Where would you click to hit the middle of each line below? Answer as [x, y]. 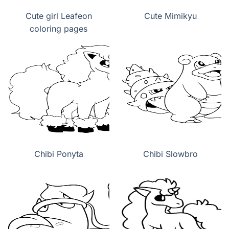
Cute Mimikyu [170, 16]
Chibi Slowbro [170, 154]
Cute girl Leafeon [59, 16]
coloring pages [59, 29]
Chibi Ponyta [59, 154]
